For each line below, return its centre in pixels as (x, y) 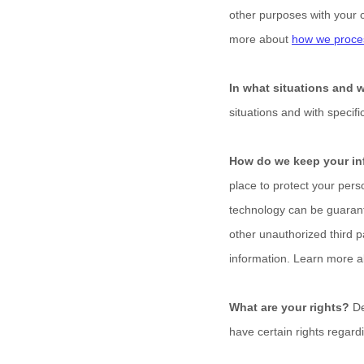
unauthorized (293, 234)
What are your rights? (289, 307)
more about (260, 39)
